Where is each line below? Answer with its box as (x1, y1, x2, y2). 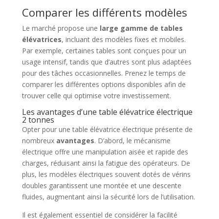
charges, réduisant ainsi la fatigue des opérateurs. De (22, 158, 190, 168)
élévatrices (22, 35, 62, 44)
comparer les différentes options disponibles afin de (22, 80, 186, 89)
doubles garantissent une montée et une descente (22, 181, 181, 190)
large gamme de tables (99, 23, 183, 33)
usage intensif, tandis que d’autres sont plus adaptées (22, 57, 192, 66)
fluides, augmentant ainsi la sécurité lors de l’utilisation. (22, 192, 195, 201)
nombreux (22, 136, 56, 145)
